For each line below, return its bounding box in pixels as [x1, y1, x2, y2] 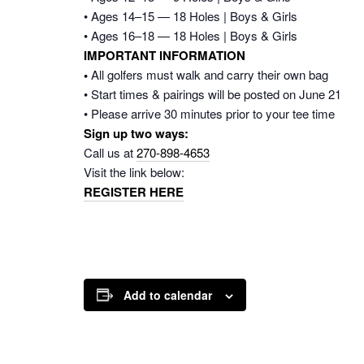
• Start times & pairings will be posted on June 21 [84, 84, 341, 102]
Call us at [84, 143, 136, 161]
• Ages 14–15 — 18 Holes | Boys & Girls [84, 6, 297, 24]
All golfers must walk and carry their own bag [91, 65, 328, 83]
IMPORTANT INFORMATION [84, 45, 245, 64]
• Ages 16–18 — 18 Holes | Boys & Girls [84, 26, 297, 44]
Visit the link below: [84, 162, 184, 180]
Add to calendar [123, 286, 212, 303]
